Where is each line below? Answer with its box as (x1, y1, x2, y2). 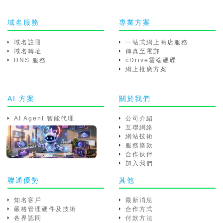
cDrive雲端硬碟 (125, 57, 177, 64)
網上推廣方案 (125, 66, 167, 73)
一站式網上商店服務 (125, 39, 188, 46)
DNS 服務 (14, 57, 46, 64)
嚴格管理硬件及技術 (14, 206, 77, 213)
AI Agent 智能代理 (14, 115, 75, 122)
